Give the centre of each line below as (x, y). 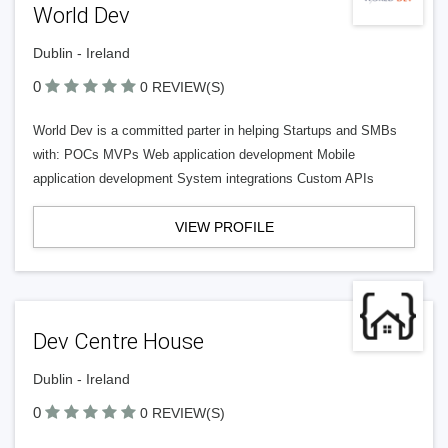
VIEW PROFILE (224, 227)
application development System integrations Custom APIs (203, 178)
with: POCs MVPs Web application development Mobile (194, 154)
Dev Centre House (118, 341)
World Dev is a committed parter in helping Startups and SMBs (215, 130)
